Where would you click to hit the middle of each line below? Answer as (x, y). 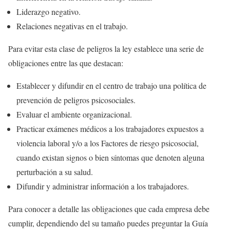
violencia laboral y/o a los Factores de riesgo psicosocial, (108, 143)
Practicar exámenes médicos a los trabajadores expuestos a (110, 129)
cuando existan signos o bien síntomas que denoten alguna (110, 158)
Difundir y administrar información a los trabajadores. (103, 186)
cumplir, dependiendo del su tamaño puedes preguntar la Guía (108, 223)
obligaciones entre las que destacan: (66, 63)
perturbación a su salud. (55, 172)
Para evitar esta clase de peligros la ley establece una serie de (106, 49)
